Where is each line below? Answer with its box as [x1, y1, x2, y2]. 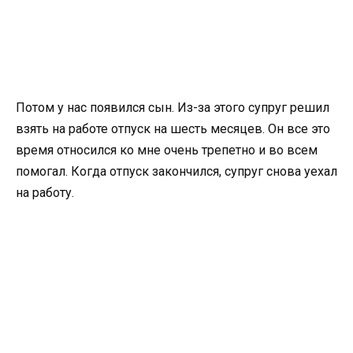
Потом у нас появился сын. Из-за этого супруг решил [16, 99, 329, 115]
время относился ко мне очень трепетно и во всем [16, 142, 318, 158]
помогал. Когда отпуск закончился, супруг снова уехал [16, 163, 337, 179]
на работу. [16, 184, 74, 200]
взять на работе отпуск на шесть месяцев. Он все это [16, 121, 330, 136]
